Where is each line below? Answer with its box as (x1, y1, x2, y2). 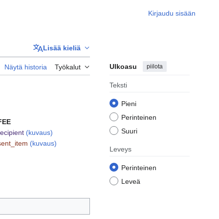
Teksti (109, 81, 127, 89)
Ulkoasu (109, 63, 137, 71)
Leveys (109, 145, 131, 153)
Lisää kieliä (43, 44, 81, 52)
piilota (147, 63, 163, 70)
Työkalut (55, 63, 81, 71)
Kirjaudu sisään (148, 9, 196, 17)
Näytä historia (4, 63, 47, 71)
